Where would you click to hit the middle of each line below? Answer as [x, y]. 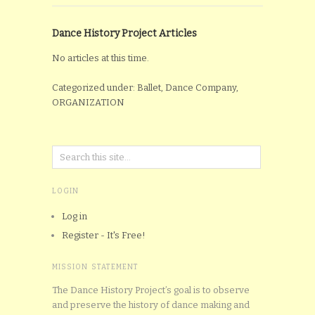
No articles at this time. [101, 58]
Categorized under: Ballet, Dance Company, [145, 87]
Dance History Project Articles [124, 33]
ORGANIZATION [88, 102]
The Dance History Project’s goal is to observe [151, 290]
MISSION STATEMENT [95, 267]
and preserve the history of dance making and [151, 304]
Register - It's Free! [104, 235]
